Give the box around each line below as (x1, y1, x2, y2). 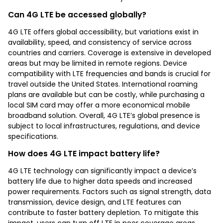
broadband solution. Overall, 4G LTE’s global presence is (8, 110, 200, 120)
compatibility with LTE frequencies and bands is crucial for (8, 68, 211, 79)
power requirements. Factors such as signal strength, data (8, 186, 211, 197)
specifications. (8, 131, 58, 141)
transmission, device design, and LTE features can (8, 197, 181, 207)
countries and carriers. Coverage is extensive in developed (8, 47, 211, 58)
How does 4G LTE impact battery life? (8, 148, 160, 159)
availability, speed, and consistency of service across (8, 37, 192, 47)
